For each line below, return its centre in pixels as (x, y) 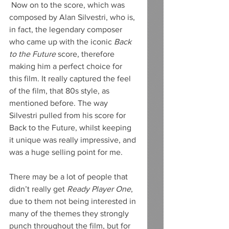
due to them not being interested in (74, 201)
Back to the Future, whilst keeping (71, 127)
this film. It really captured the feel (71, 78)
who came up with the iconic (62, 41)
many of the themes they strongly (70, 213)
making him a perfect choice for (67, 66)
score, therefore (86, 54)
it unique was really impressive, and (74, 140)
